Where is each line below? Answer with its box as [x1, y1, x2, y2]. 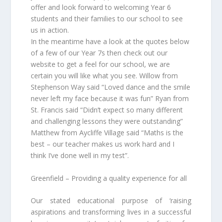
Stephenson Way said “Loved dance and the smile [31, 82, 191, 92]
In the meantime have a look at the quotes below [31, 36, 190, 46]
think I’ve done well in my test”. [31, 150, 129, 160]
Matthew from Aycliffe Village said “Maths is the [31, 127, 184, 137]
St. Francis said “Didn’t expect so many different [31, 105, 183, 114]
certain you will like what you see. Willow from [31, 70, 178, 80]
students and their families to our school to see [31, 13, 183, 23]
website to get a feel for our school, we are [31, 59, 170, 69]
